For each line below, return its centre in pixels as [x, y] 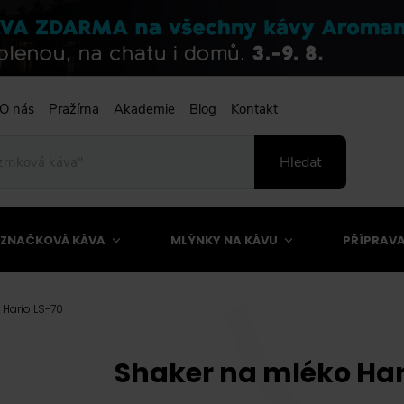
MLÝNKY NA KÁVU [224, 240]
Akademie [144, 109]
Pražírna [74, 109]
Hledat [300, 162]
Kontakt [254, 109]
